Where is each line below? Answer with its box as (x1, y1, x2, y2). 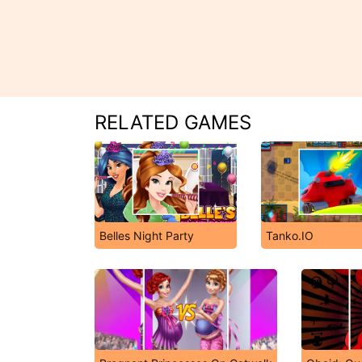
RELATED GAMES (95, 111, 251, 134)
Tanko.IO (265, 229, 314, 242)
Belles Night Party (99, 229, 194, 242)
